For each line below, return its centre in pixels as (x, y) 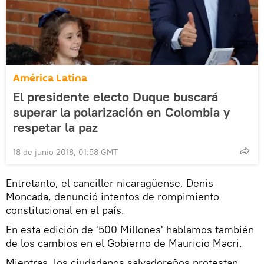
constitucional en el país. (65, 210)
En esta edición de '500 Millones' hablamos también (130, 230)
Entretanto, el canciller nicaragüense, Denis (110, 183)
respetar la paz (55, 127)
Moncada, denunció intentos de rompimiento (113, 197)
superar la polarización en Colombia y (121, 112)
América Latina (50, 78)
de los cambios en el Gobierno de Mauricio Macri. (124, 243)
